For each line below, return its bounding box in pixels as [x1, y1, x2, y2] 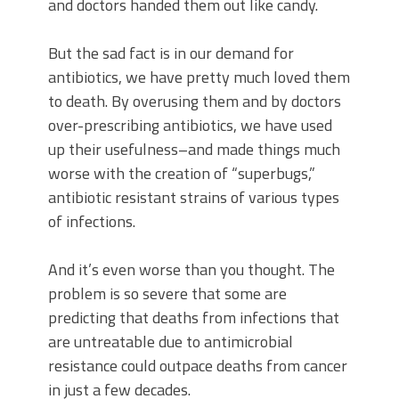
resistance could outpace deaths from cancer [48, 354, 347, 378]
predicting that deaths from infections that [48, 305, 339, 330]
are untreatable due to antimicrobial [48, 330, 293, 354]
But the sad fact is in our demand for [48, 41, 294, 65]
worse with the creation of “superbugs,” [48, 161, 315, 185]
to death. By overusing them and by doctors [48, 89, 341, 113]
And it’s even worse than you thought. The [48, 257, 335, 281]
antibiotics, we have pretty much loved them [48, 65, 350, 89]
